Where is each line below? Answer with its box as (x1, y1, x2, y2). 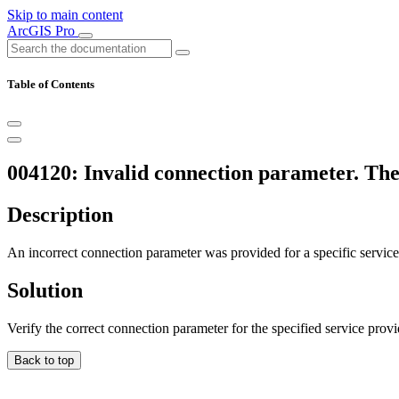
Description (7, 203, 113, 227)
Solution (7, 278, 83, 302)
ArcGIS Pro (7, 23, 78, 38)
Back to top (14, 353, 74, 367)
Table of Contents (7, 77, 94, 92)
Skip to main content (7, 7, 123, 22)
